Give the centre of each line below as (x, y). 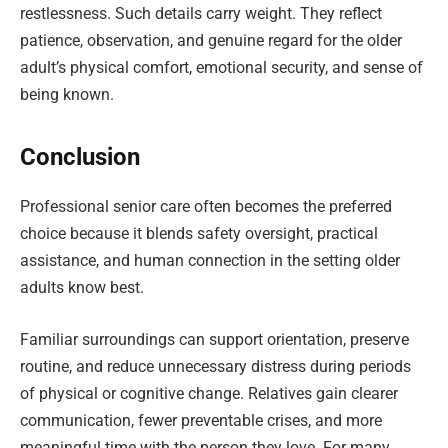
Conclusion (80, 157)
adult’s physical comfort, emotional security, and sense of (221, 67)
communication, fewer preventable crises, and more (201, 420)
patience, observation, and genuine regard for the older (211, 40)
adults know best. (82, 288)
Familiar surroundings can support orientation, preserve (214, 339)
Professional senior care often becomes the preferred (206, 207)
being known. (67, 94)
